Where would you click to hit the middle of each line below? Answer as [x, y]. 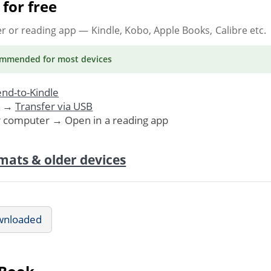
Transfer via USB [54, 106]
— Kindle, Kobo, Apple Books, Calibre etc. [171, 30]
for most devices [76, 59]
